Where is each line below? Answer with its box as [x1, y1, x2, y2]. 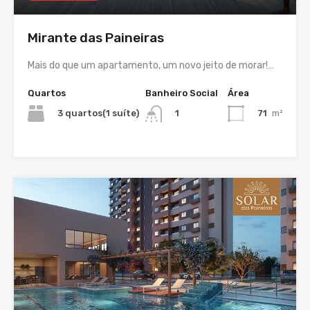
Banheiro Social [145, 88, 218, 99]
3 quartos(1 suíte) [57, 108, 139, 119]
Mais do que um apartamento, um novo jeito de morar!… [28, 60, 274, 72]
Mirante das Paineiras [28, 30, 164, 46]
